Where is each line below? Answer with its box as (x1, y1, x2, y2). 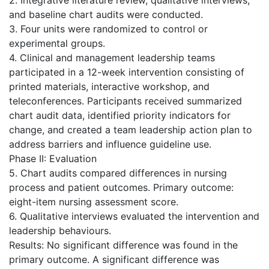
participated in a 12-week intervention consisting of (9, 65, 244, 78)
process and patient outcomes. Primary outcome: (9, 181, 234, 193)
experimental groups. (9, 37, 105, 49)
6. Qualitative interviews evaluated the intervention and (9, 210, 259, 222)
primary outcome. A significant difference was (9, 253, 219, 265)
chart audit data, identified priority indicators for (9, 109, 231, 121)
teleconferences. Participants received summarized (9, 94, 242, 107)
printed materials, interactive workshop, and (9, 80, 210, 92)
